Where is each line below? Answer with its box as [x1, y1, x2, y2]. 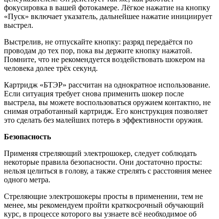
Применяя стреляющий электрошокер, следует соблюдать [4, 149, 197, 158]
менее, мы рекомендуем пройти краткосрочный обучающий [4, 201, 204, 210]
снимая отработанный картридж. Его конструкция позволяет [4, 107, 208, 116]
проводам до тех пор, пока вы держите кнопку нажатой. [4, 46, 192, 55]
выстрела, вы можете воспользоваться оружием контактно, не [4, 98, 211, 107]
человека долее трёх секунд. [4, 64, 98, 73]
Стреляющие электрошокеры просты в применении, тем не [4, 192, 203, 201]
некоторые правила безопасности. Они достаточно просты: [4, 158, 202, 167]
